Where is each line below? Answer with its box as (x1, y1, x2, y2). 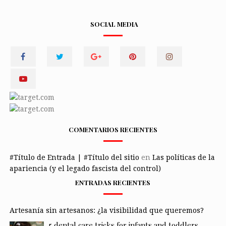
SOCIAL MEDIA (90, 20, 138, 29)
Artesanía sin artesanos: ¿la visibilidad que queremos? (9, 206, 204, 214)
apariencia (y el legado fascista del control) (9, 164, 161, 173)
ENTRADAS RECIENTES (75, 178, 151, 187)
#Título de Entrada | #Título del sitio (9, 153, 139, 161)
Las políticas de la (152, 153, 215, 161)
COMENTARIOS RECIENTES (68, 125, 157, 134)
